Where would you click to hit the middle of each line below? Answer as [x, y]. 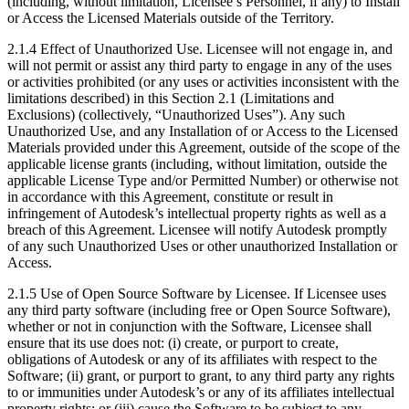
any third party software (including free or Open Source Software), [199, 309]
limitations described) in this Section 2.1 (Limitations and [171, 98]
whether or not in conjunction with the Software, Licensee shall [189, 326]
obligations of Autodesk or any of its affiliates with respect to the [192, 359]
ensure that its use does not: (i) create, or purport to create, [173, 342]
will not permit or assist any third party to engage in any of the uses [199, 65]
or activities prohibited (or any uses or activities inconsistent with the [203, 81]
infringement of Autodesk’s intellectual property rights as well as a [197, 213]
